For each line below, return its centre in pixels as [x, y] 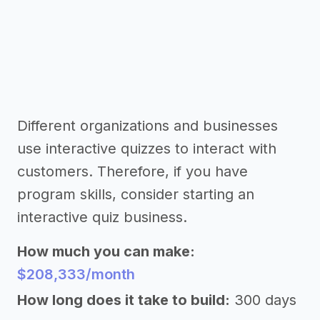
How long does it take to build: [124, 300]
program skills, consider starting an [136, 194]
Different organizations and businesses [147, 126]
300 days [265, 300]
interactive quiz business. [102, 217]
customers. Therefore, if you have [132, 171]
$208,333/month [76, 274]
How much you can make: [106, 251]
